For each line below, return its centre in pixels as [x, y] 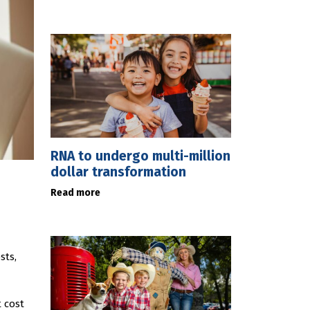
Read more [75, 193]
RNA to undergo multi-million [140, 156]
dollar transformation [118, 172]
